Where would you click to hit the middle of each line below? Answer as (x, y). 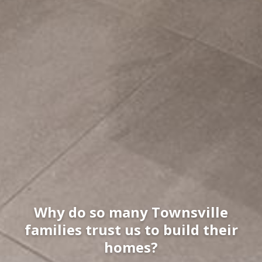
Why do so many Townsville (131, 212)
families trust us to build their (131, 230)
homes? (131, 247)
